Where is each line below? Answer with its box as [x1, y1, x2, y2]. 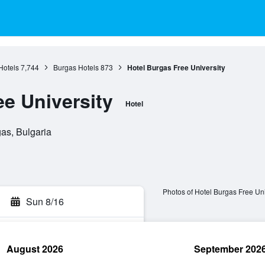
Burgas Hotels [53, 62, 99, 72]
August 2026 [7, 242, 63, 256]
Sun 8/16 [26, 195, 64, 208]
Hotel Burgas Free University [127, 62, 225, 73]
